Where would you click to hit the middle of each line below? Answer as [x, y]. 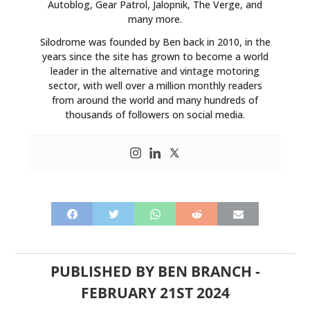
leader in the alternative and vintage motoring [155, 71]
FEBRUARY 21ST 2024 [155, 293]
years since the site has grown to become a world [155, 57]
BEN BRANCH [204, 272]
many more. [155, 19]
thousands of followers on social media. [155, 115]
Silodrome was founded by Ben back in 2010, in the [155, 42]
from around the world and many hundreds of [155, 100]
